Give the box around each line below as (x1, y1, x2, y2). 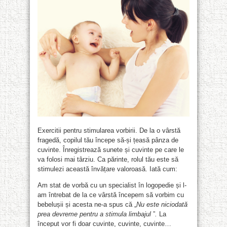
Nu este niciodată (136, 200, 187, 208)
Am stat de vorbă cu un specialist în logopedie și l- (37, 181, 186, 189)
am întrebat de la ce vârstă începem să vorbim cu (37, 191, 184, 199)
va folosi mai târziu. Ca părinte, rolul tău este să (37, 155, 178, 163)
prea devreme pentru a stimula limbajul (37, 210, 151, 218)
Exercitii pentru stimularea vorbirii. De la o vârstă (37, 126, 180, 134)
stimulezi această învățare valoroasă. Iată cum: (37, 165, 177, 173)
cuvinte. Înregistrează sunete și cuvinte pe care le (37, 145, 184, 154)
